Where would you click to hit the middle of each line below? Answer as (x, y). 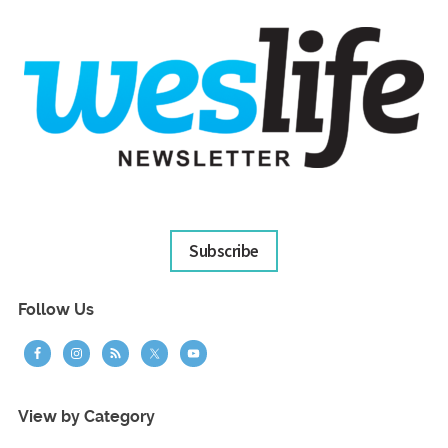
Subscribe (224, 250)
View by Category (86, 417)
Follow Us (55, 310)
